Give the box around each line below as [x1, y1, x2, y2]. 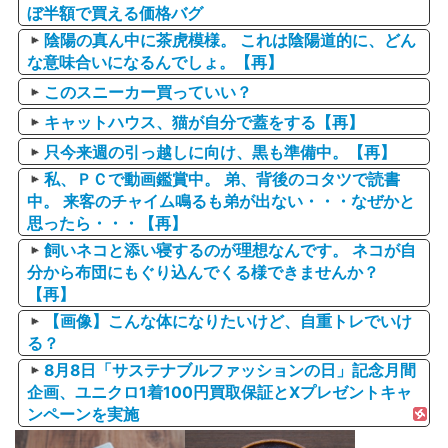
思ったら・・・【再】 [27, 214, 187, 234]
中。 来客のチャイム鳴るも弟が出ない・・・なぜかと [27, 192, 415, 212]
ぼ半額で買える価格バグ [27, 4, 203, 24]
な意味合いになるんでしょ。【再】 [27, 53, 283, 73]
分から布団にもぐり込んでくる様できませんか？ [27, 263, 379, 283]
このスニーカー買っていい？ [44, 83, 253, 103]
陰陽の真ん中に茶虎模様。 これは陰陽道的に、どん [44, 31, 417, 51]
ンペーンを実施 [27, 405, 139, 425]
